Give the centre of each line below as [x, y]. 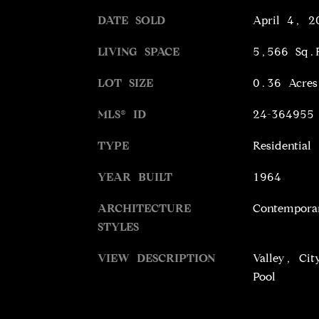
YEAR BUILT [135, 177]
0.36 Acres [285, 83]
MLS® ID [122, 114]
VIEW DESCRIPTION [157, 258]
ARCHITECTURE [144, 208]
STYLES [118, 226]
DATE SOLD [131, 20]
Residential [282, 145]
